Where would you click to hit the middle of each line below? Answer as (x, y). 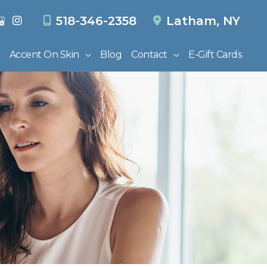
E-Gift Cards (215, 54)
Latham (191, 21)
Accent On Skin (44, 54)
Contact (149, 54)
